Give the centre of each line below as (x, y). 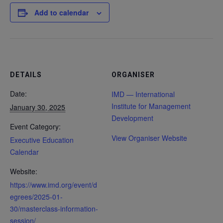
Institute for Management (151, 106)
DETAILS (26, 74)
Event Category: (35, 126)
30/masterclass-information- (54, 208)
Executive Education (42, 140)
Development (132, 118)
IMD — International (143, 94)
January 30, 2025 (38, 107)
